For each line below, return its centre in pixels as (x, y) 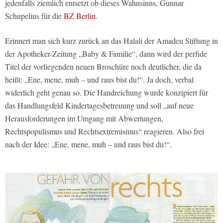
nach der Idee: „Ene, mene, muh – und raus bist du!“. (88, 144)
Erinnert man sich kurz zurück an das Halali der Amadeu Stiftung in (111, 40)
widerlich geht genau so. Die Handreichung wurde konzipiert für (107, 92)
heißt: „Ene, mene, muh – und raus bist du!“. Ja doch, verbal (99, 79)
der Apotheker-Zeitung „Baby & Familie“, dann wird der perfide (106, 53)
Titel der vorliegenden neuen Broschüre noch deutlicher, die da (103, 66)
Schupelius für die (34, 15)
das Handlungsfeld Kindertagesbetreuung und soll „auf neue (99, 105)
